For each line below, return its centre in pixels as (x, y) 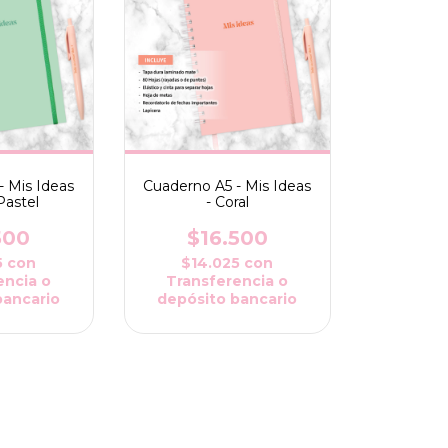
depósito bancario (227, 298)
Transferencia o (227, 280)
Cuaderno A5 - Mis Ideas (227, 185)
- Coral (227, 201)
